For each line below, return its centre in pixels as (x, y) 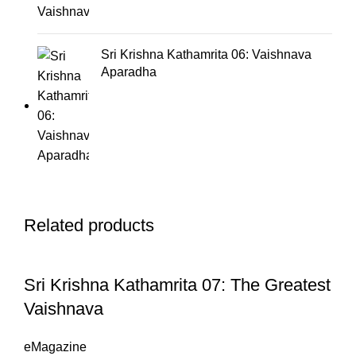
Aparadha (129, 72)
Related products (89, 226)
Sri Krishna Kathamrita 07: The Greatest (177, 285)
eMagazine (55, 347)
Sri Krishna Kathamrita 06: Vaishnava (206, 55)
